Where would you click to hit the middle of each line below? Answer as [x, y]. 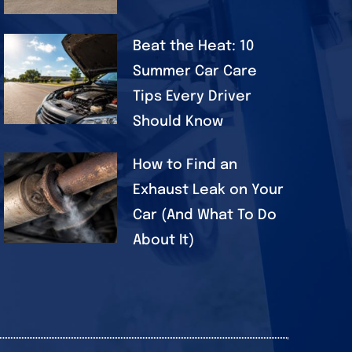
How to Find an [185, 165]
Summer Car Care [194, 71]
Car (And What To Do [204, 215]
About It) [163, 240]
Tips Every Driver [192, 96]
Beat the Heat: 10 [193, 46]
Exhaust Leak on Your [208, 190]
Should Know [178, 121]
